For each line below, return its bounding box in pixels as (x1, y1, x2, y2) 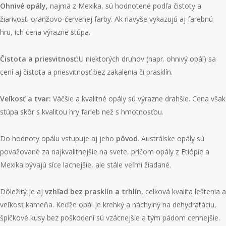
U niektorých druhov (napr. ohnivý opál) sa (79, 54, 216, 64)
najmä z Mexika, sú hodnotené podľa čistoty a (50, 1, 201, 11)
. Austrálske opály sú (138, 134, 204, 143)
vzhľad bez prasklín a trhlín (45, 187, 141, 196)
